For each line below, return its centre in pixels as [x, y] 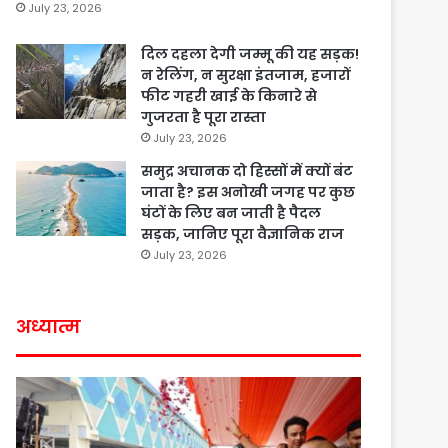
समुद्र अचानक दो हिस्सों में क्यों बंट [247, 170]
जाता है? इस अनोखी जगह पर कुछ [248, 191]
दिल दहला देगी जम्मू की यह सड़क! [250, 53]
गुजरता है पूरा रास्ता [204, 116]
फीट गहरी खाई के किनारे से [229, 95]
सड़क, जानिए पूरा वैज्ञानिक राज [243, 233]
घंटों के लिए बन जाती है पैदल [231, 212]
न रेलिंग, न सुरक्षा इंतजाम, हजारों [246, 74]
